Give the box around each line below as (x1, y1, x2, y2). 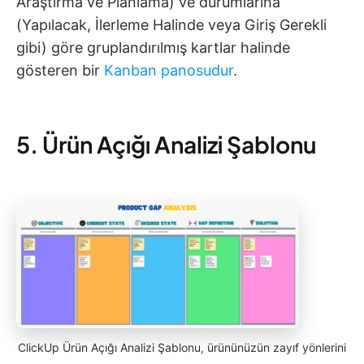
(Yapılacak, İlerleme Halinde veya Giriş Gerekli (16, 16, 327, 34)
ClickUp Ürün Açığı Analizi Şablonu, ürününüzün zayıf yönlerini (18, 340, 346, 354)
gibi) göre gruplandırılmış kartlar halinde (16, 39, 290, 57)
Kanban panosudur (104, 62, 233, 80)
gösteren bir (16, 62, 104, 80)
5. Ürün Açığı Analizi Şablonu (16, 130, 316, 159)
